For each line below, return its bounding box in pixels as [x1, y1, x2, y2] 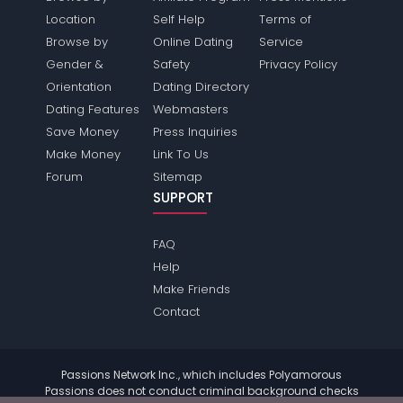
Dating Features [46, 101, 140, 118]
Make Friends [152, 281, 230, 298]
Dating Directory [152, 78, 249, 95]
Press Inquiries [152, 123, 237, 140]
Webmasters [152, 101, 228, 118]
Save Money [46, 123, 120, 140]
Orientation [46, 78, 112, 95]
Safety [152, 56, 190, 73]
